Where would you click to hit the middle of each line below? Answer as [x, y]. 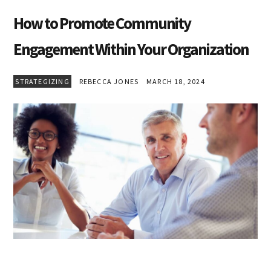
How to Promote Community [102, 23]
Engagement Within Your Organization [131, 49]
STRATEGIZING [42, 82]
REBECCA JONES [109, 82]
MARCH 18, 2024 [173, 82]
